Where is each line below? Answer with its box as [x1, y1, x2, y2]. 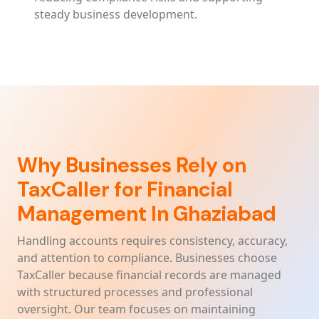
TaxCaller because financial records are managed [17, 267, 281, 283]
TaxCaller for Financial [17, 177, 233, 203]
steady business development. [34, 6, 197, 22]
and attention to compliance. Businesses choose [17, 250, 277, 266]
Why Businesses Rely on [17, 152, 246, 179]
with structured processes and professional [17, 284, 253, 300]
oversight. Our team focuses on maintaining [17, 301, 256, 317]
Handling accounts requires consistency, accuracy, [17, 233, 288, 249]
